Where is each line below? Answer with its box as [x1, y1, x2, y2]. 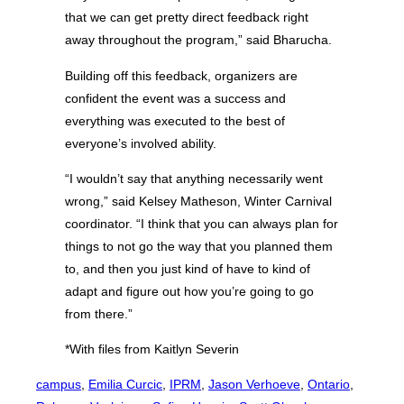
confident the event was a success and [65, 90, 286, 106]
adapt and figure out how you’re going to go [65, 283, 314, 298]
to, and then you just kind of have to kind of [65, 261, 310, 276]
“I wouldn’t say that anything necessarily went [65, 170, 323, 186]
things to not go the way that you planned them [65, 238, 333, 253]
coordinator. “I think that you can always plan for [65, 216, 338, 231]
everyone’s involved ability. [65, 135, 216, 151]
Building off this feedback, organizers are [65, 68, 298, 83]
